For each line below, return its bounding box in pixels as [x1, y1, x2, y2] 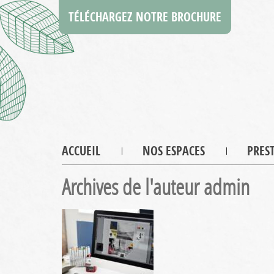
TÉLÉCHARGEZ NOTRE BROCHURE [68, 9, 221, 25]
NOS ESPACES [143, 143, 205, 159]
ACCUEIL [61, 143, 100, 159]
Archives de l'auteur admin [61, 172, 250, 202]
